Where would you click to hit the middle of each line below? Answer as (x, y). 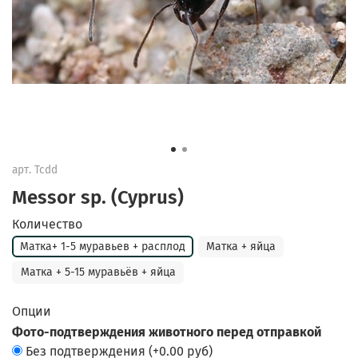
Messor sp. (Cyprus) (98, 197)
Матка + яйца (241, 246)
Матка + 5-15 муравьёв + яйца (98, 272)
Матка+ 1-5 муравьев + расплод (103, 246)
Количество (47, 224)
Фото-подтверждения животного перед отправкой (167, 332)
